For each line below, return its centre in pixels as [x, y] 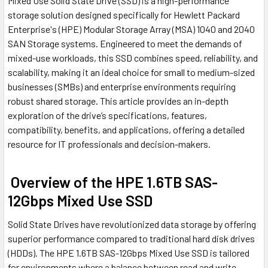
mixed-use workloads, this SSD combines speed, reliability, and [133, 58]
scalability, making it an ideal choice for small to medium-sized [131, 72]
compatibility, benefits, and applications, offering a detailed [126, 130]
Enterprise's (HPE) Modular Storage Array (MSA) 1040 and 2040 [131, 29]
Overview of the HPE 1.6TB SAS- [113, 182]
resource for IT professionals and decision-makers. [109, 144]
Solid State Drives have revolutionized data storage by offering [132, 224]
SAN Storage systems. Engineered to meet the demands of [125, 44]
